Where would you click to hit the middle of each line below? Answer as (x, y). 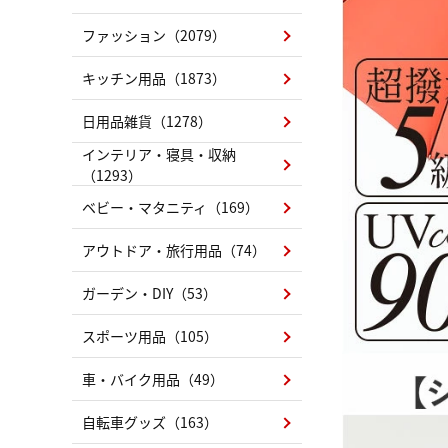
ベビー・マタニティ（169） (170, 207)
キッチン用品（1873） (154, 78)
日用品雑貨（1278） (147, 121)
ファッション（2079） (154, 35)
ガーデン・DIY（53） (149, 293)
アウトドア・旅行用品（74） (174, 250)
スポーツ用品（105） (150, 336)
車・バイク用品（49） (153, 379)
